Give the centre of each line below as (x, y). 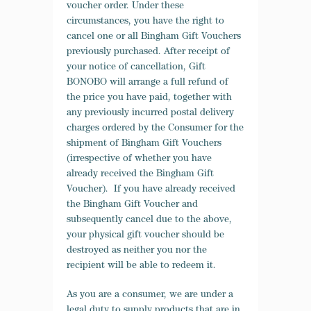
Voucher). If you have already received (151, 190)
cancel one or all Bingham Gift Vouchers (154, 37)
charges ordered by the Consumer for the (155, 128)
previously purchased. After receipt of (148, 52)
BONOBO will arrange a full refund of (148, 83)
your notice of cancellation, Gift (136, 67)
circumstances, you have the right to (145, 22)
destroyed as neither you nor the (137, 251)
